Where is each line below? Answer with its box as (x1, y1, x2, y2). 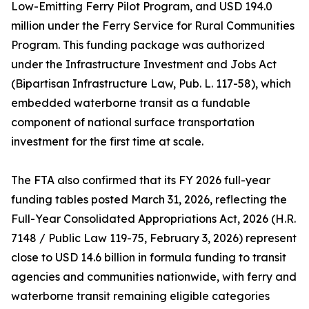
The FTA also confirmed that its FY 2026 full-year (11, 173, 270, 188)
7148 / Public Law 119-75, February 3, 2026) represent (11, 231, 297, 246)
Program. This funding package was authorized (11, 38, 265, 52)
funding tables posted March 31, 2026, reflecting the (11, 192, 287, 207)
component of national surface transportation (11, 115, 255, 130)
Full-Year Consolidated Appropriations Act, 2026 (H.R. (11, 212, 296, 226)
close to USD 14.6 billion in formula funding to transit (11, 250, 286, 265)
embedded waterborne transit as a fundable (11, 96, 250, 110)
